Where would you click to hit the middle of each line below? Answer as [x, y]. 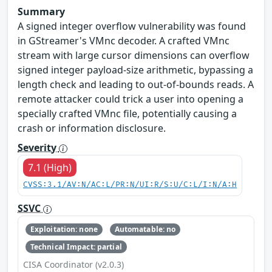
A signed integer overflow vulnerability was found [132, 26]
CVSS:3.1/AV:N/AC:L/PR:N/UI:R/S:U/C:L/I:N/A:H [130, 185]
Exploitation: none [64, 229]
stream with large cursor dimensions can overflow [134, 56]
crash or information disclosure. [92, 128]
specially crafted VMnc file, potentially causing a [127, 114]
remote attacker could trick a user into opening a [131, 99]
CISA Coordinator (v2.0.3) [73, 264]
